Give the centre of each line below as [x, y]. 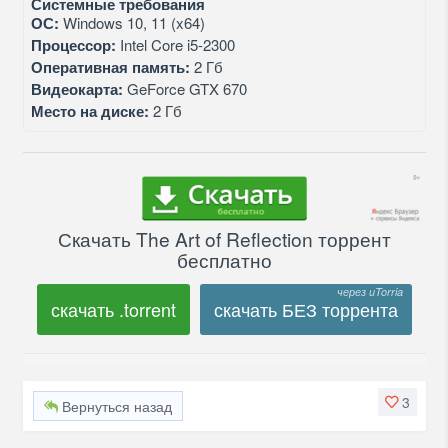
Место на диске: [89, 111]
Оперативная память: [110, 67]
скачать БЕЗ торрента [305, 308]
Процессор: [73, 45]
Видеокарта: [76, 89]
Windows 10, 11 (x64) [131, 22]
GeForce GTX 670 [184, 88]
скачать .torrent [113, 308]
